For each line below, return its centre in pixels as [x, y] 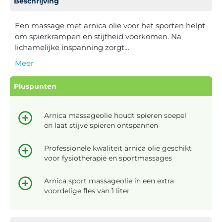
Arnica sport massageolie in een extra [109, 181]
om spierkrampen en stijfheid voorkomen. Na [98, 36]
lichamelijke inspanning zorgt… [72, 47]
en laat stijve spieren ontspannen [101, 125]
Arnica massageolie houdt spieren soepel [115, 115]
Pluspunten [35, 86]
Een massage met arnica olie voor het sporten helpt [110, 25]
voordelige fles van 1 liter [87, 191]
